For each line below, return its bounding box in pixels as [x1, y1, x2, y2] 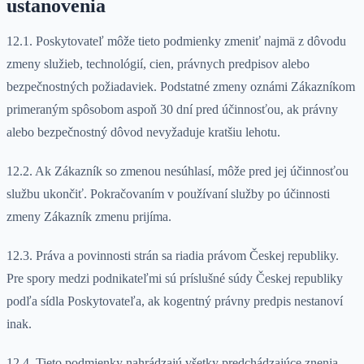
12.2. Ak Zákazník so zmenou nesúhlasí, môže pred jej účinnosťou [6, 164, 349, 179]
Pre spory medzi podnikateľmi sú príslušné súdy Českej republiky [6, 271, 343, 286]
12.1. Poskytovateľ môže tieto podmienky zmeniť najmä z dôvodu [6, 34, 346, 49]
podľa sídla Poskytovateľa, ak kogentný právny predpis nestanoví [6, 294, 343, 309]
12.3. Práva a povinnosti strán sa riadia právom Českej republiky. [6, 249, 339, 263]
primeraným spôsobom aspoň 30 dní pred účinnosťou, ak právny [6, 102, 338, 117]
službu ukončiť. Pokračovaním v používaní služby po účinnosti [6, 187, 330, 201]
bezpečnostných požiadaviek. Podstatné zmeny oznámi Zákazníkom [6, 80, 355, 94]
